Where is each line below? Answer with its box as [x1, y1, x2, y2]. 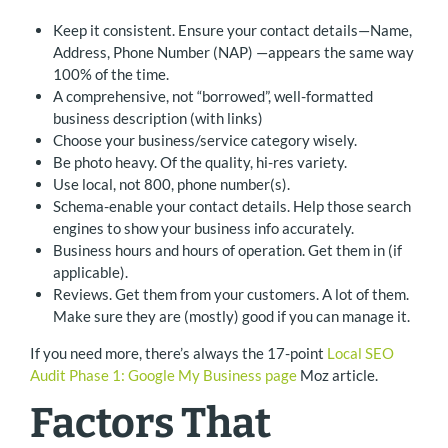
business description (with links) [52, 108, 263, 127]
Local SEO [327, 343, 394, 362]
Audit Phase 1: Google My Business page [30, 365, 297, 384]
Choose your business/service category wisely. [52, 130, 357, 149]
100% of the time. [52, 64, 169, 83]
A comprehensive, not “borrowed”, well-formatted [52, 86, 373, 105]
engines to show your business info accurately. [52, 218, 354, 237]
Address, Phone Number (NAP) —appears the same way [52, 42, 414, 61]
